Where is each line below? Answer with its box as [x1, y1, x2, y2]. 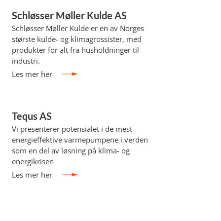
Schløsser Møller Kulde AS [11, 9, 127, 21]
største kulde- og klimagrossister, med [11, 34, 142, 44]
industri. [11, 56, 40, 66]
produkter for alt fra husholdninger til [11, 45, 139, 55]
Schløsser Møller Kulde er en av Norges [11, 23, 144, 33]
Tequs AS [11, 110, 52, 122]
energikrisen [11, 156, 54, 166]
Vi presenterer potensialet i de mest [11, 124, 132, 134]
